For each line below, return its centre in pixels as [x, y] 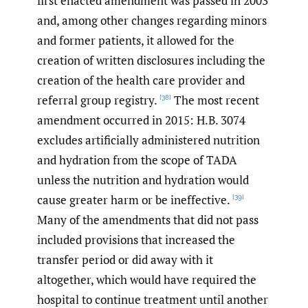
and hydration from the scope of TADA [137, 160]
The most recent [215, 100]
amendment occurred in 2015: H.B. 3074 [141, 120]
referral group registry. [97, 100]
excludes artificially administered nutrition [148, 140]
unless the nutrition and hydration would [143, 180]
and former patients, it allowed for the [136, 41]
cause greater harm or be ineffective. [134, 200]
